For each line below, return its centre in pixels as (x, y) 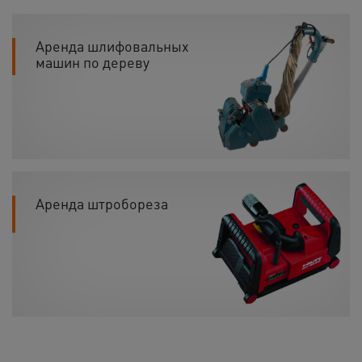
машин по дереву (93, 61)
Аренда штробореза (102, 203)
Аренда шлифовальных (112, 45)
